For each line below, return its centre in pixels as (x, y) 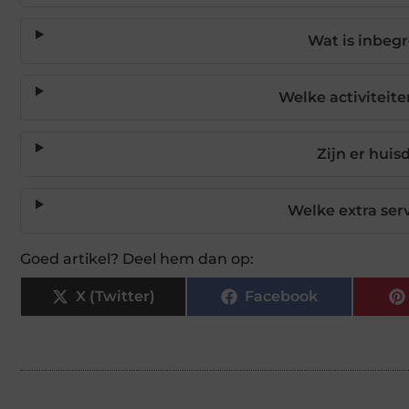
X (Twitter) (115, 296)
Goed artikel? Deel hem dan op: (137, 258)
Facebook (281, 296)
